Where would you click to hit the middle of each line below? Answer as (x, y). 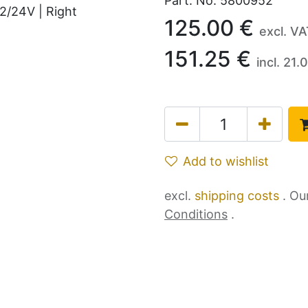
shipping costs (239, 196)
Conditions (196, 214)
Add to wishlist (226, 161)
